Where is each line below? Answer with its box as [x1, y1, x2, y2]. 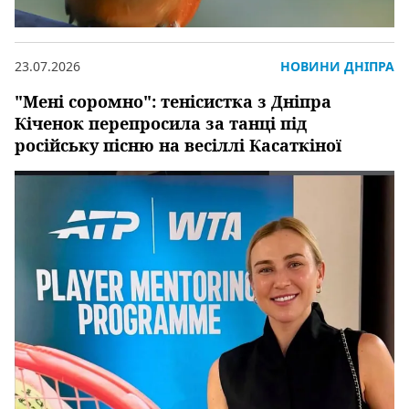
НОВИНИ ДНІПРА [280, 57, 394, 75]
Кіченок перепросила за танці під [15, 111, 307, 134]
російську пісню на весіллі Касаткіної [15, 133, 341, 156]
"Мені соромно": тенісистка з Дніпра [15, 89, 331, 112]
